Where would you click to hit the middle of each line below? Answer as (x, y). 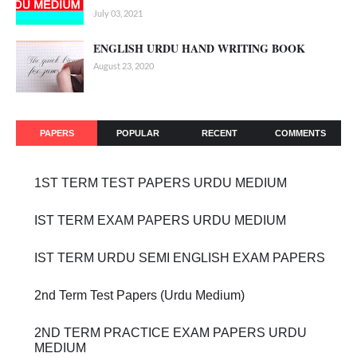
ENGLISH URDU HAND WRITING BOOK (199, 49)
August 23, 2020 (124, 66)
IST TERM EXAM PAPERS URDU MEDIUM (160, 221)
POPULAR (138, 133)
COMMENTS (300, 133)
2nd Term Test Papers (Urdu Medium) (139, 296)
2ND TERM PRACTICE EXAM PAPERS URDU (171, 333)
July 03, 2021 (118, 14)
